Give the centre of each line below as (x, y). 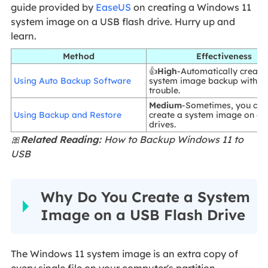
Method (78, 57)
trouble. (165, 91)
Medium (166, 106)
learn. (23, 36)
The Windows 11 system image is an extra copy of (124, 254)
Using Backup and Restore (68, 115)
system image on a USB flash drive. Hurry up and (123, 21)
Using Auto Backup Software (73, 81)
